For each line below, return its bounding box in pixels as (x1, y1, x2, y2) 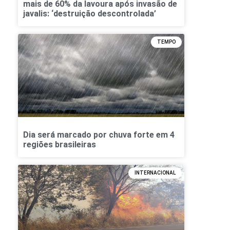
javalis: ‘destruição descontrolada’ (23, 9, 156, 19)
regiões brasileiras (23, 140, 96, 150)
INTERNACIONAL (134, 170, 176, 176)
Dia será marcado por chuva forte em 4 (23, 130, 175, 140)
